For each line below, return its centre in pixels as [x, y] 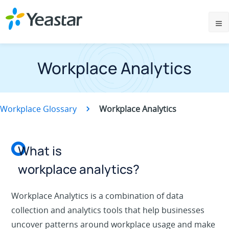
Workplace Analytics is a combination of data [98, 196]
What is [40, 151]
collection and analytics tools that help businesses [108, 210]
